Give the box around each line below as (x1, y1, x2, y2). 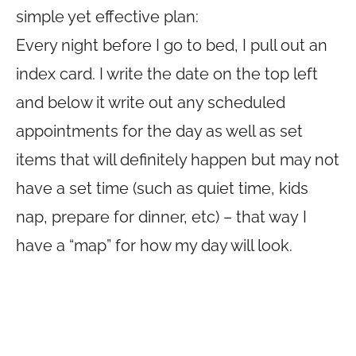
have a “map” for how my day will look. (16, 236, 292, 255)
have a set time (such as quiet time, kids (16, 179, 308, 198)
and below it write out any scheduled (16, 93, 285, 112)
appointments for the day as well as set (16, 122, 303, 141)
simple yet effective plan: (16, 7, 199, 26)
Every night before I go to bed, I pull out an (16, 36, 327, 55)
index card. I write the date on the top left (16, 64, 318, 83)
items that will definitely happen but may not (16, 150, 339, 169)
